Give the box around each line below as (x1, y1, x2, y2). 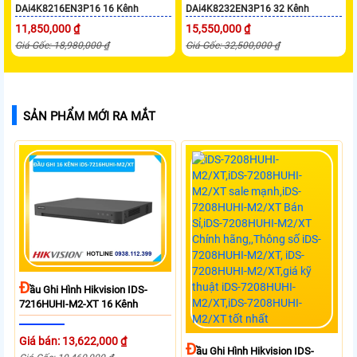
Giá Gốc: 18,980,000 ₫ (15, 40, 110, 52)
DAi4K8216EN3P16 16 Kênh (15, 3, 139, 15)
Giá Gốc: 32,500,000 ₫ (186, 40, 280, 52)
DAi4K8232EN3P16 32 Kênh (186, 3, 310, 15)
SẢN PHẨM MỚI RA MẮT (23, 109, 155, 124)
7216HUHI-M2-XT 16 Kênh (19, 297, 139, 310)
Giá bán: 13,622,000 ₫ (19, 334, 127, 347)
